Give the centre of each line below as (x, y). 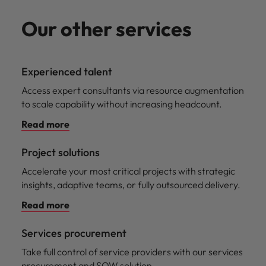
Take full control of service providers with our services (132, 251)
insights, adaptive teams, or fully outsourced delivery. (131, 184)
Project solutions (61, 152)
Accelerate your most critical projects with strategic (128, 171)
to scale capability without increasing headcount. (122, 104)
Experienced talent (67, 71)
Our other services (107, 28)
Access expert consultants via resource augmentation (133, 90)
